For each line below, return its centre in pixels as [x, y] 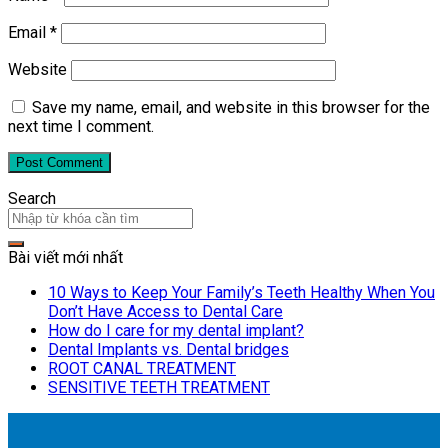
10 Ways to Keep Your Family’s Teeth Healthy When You [241, 293]
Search [32, 199]
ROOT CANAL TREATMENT [142, 369]
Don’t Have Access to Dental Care [165, 312]
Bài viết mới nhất [65, 258]
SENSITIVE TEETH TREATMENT [159, 388]
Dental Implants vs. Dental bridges [168, 350]
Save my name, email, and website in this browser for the [231, 108]
